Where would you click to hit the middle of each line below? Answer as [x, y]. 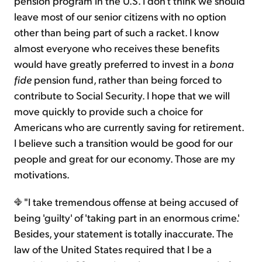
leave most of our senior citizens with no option [120, 16]
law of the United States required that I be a [113, 249]
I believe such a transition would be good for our [123, 143]
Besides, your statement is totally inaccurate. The [124, 233]
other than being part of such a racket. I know [117, 32]
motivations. [42, 174]
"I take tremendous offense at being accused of [130, 202]
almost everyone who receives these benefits [117, 48]
